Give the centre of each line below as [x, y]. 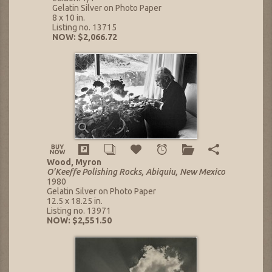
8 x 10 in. [69, 17]
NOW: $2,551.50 [79, 220]
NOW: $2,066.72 [85, 37]
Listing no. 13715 [84, 27]
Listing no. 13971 [79, 210]
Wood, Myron [74, 162]
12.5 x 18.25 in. [75, 201]
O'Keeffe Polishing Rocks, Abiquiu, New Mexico [136, 172]
